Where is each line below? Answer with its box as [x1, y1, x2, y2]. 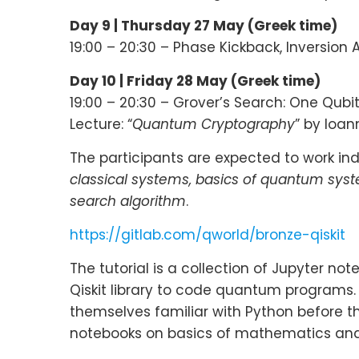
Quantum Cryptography [132, 114, 295, 134]
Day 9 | [70, 15, 121, 35]
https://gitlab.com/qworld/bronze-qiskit [70, 224, 345, 244]
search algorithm [70, 191, 186, 211]
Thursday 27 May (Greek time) [121, 15, 337, 35]
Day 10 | [70, 71, 127, 91]
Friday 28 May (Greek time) [127, 71, 321, 91]
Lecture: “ [70, 114, 132, 134]
